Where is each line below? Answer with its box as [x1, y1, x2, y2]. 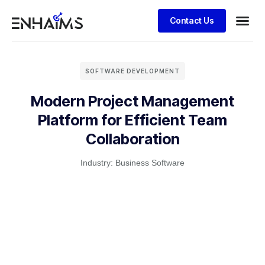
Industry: [80, 158, 115, 167]
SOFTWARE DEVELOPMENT [85, 67, 180, 75]
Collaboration [85, 130, 180, 148]
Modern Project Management [31, 92, 234, 110]
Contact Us [169, 15, 214, 25]
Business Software [115, 158, 185, 167]
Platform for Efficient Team [38, 111, 227, 129]
